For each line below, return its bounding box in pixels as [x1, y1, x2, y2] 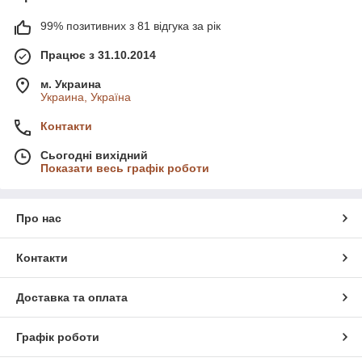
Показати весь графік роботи [40, 162, 209, 175]
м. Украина [40, 78, 101, 91]
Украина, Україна [40, 90, 131, 104]
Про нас [16, 212, 61, 225]
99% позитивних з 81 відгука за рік [40, 19, 221, 33]
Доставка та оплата [16, 291, 128, 305]
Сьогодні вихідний [40, 149, 148, 162]
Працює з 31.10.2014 [40, 48, 156, 62]
